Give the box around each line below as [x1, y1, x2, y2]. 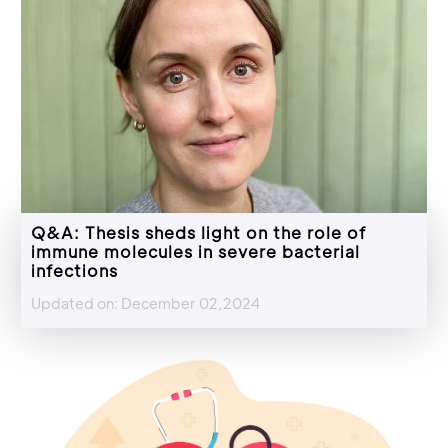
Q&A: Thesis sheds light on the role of [31, 221, 366, 243]
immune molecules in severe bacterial [31, 240, 360, 262]
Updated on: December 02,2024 [31, 293, 260, 312]
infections [31, 259, 118, 281]
